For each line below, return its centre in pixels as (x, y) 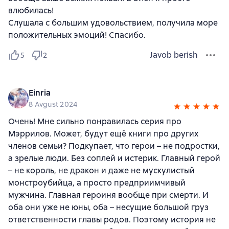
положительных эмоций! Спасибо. (77, 35)
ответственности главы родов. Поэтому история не (112, 220)
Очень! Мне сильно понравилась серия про (95, 121)
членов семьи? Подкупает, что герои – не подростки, (114, 146)
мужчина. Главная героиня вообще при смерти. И (108, 195)
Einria (40, 93)
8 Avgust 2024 (53, 104)
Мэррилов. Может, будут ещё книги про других (103, 134)
